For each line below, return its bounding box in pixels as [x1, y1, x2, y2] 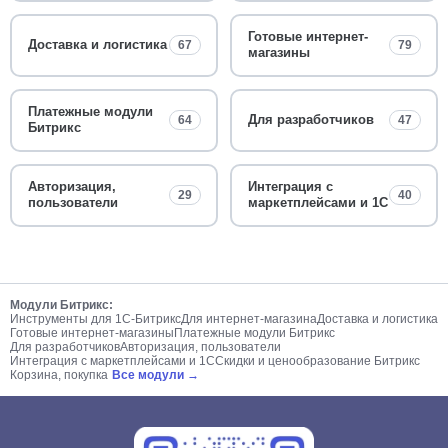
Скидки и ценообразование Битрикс [215, 353, 420, 368]
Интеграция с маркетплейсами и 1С [10, 353, 215, 368]
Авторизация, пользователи [120, 339, 281, 354]
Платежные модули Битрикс [174, 325, 335, 340]
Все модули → [112, 367, 199, 382]
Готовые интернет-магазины [10, 325, 174, 340]
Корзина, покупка [10, 367, 108, 382]
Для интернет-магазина [181, 311, 317, 326]
